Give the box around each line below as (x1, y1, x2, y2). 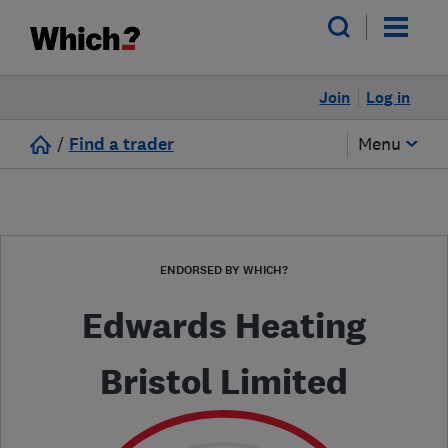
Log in (366, 87, 411, 108)
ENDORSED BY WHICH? (160, 262, 288, 278)
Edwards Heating (82, 304, 366, 347)
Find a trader (68, 133, 174, 156)
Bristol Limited (100, 360, 348, 403)
